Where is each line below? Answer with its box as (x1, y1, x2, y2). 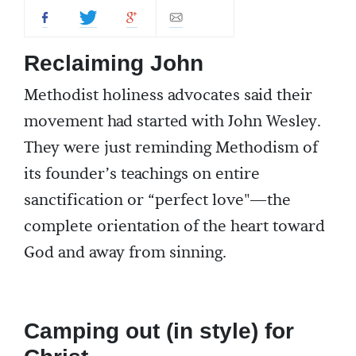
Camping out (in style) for (24, 319, 294, 343)
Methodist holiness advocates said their (24, 85, 312, 106)
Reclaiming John (24, 51, 203, 75)
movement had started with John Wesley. (24, 111, 321, 132)
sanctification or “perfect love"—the (24, 190, 291, 211)
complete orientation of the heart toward (24, 216, 325, 237)
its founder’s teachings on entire (24, 164, 260, 184)
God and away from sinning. (24, 242, 226, 263)
